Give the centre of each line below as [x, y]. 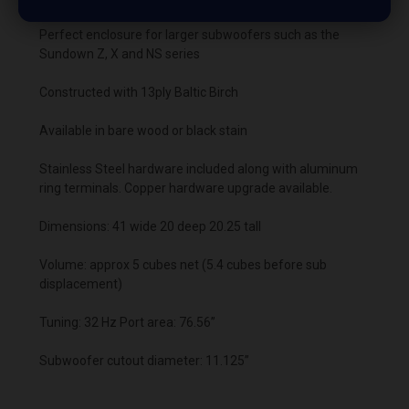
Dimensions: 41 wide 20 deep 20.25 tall [150, 226]
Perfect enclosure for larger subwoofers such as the [189, 34]
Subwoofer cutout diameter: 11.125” [144, 360]
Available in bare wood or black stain [143, 130]
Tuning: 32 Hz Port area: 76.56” [127, 322]
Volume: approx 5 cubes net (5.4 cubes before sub [183, 264]
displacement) [81, 283]
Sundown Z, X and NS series [120, 53]
